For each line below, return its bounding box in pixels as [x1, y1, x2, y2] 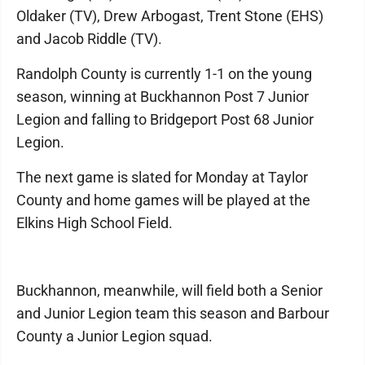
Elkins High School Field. [16, 213, 173, 231]
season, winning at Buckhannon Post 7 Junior [16, 87, 309, 105]
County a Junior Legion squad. [16, 327, 213, 345]
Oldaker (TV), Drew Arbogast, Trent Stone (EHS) [16, 7, 323, 24]
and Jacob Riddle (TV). [16, 29, 162, 47]
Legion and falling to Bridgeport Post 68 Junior [16, 110, 314, 128]
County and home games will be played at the [16, 191, 310, 209]
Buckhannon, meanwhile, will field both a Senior [16, 281, 323, 299]
